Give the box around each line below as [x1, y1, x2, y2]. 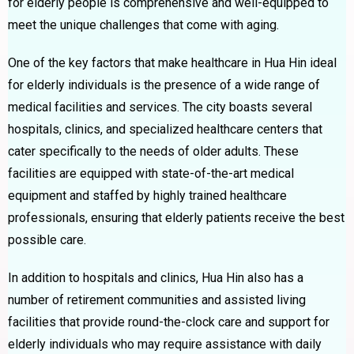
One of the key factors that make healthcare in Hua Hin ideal [8, 55, 337, 70]
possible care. [8, 232, 86, 247]
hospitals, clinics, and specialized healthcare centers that [8, 121, 322, 137]
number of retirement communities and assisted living [8, 292, 306, 307]
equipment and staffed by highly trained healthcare [8, 187, 287, 203]
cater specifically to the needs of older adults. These [8, 143, 299, 159]
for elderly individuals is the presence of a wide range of [8, 77, 320, 92]
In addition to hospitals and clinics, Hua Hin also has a [8, 269, 303, 285]
